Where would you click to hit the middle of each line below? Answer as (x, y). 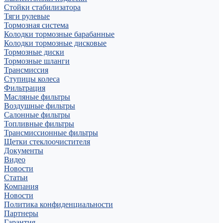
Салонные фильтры (37, 115)
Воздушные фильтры (40, 106)
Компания (21, 186)
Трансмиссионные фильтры (51, 133)
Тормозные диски (34, 52)
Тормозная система (36, 25)
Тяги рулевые (27, 16)
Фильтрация (25, 88)
